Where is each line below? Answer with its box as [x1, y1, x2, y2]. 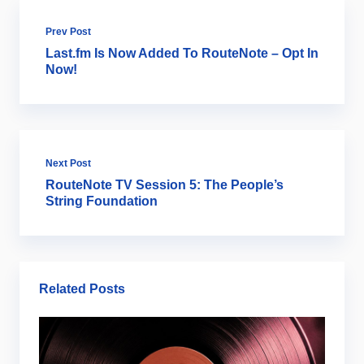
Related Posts [39, 282, 125, 296]
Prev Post [45, 26, 91, 37]
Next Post [45, 158, 91, 169]
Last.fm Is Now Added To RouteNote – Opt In [45, 46, 318, 60]
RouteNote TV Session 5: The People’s [45, 178, 284, 192]
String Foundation [45, 194, 158, 208]
